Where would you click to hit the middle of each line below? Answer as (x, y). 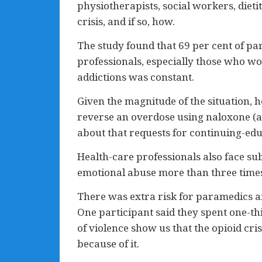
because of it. (108, 244)
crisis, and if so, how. (126, 21)
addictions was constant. (136, 77)
